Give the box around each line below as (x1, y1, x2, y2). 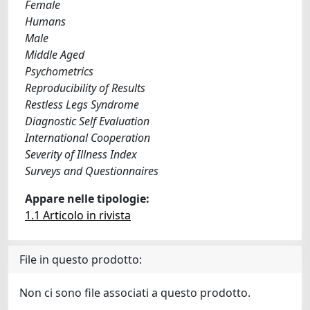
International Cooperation (25, 130, 150, 145)
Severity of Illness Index (25, 147, 137, 162)
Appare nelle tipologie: (25, 191, 149, 206)
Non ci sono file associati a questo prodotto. (19, 285, 250, 300)
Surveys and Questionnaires (25, 163, 158, 179)
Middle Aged (25, 47, 84, 62)
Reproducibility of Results (25, 80, 145, 95)
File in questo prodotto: (19, 252, 142, 267)
